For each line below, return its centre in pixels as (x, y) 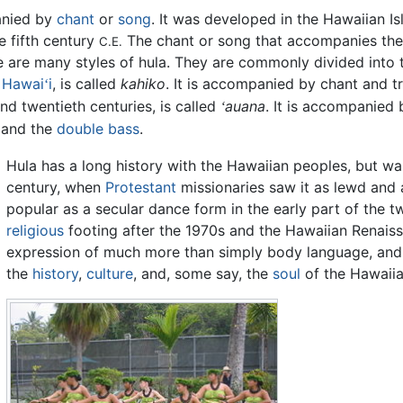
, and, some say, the (202, 274)
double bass (98, 129)
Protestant (140, 188)
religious (35, 231)
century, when (55, 188)
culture (109, 274)
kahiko (143, 84)
